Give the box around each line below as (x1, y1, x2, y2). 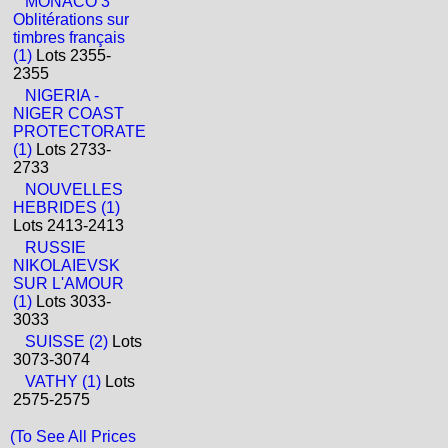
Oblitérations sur (13, 11, 129, 28)
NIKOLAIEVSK (13, 257, 120, 274)
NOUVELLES (25, 181, 123, 198)
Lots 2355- (32, 47, 111, 64)
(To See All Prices (10, 428, 136, 445)
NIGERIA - (25, 87, 99, 104)
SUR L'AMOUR (13, 275, 124, 292)
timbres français (13, 29, 125, 46)
